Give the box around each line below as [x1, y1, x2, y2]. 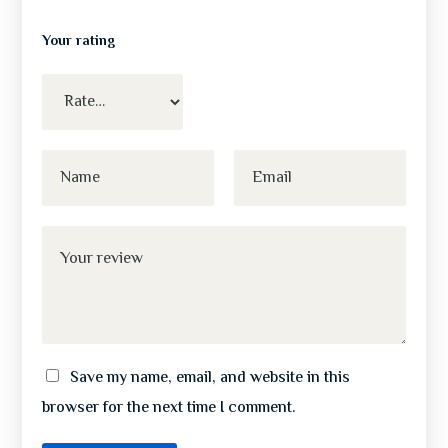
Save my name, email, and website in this [70, 366, 351, 392]
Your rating [42, 31, 116, 54]
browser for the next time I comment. [42, 396, 297, 422]
